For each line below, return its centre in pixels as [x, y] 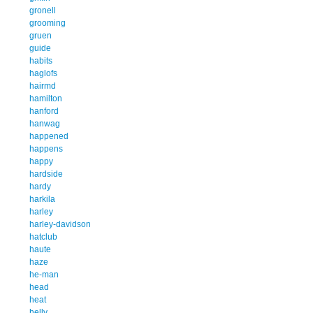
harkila [42, 199]
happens [46, 148]
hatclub [43, 236]
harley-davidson [60, 224]
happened [49, 136]
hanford [44, 111]
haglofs [43, 73]
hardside [46, 174]
